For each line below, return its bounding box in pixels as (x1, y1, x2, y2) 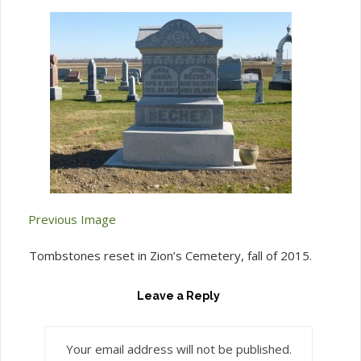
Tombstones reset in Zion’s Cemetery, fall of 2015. (29, 247, 312, 263)
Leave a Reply (137, 289, 220, 302)
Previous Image (28, 211, 116, 227)
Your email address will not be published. (65, 341, 292, 357)
